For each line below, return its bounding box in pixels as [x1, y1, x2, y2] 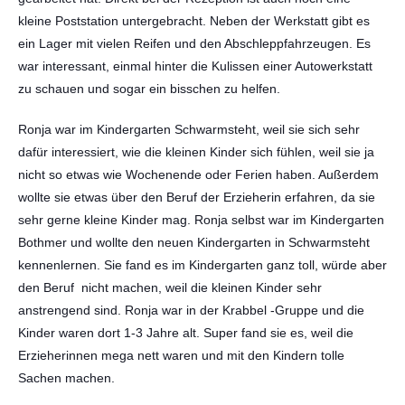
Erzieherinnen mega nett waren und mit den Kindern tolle [18, 348, 344, 363]
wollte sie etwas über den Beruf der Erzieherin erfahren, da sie [18, 190, 375, 204]
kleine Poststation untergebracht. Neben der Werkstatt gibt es [18, 14, 370, 28]
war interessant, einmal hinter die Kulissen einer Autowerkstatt [18, 59, 372, 73]
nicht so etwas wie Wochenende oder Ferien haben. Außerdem [18, 167, 379, 182]
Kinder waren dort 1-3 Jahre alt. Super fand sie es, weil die [18, 325, 353, 340]
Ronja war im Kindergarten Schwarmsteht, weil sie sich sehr [18, 122, 360, 137]
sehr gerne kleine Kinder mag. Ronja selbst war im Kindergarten [18, 212, 384, 227]
